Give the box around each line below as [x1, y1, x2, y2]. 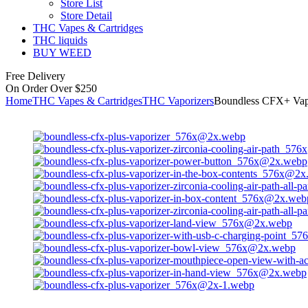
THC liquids [33, 34, 87, 46]
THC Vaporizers [142, 94, 214, 107]
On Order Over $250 [5, 82, 97, 94]
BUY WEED [33, 46, 91, 58]
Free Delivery [5, 69, 65, 82]
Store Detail [60, 9, 112, 21]
